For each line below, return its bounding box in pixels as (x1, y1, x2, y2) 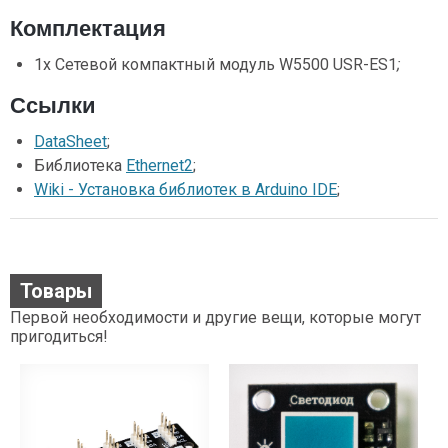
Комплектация (10, 15, 166, 41)
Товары (20, 278, 92, 303)
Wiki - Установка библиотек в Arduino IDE (34, 179, 337, 199)
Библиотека (34, 155, 126, 175)
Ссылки (10, 92, 96, 118)
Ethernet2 (126, 155, 193, 175)
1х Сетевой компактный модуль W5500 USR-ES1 (34, 54, 397, 74)
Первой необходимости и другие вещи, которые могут (10, 307, 421, 327)
